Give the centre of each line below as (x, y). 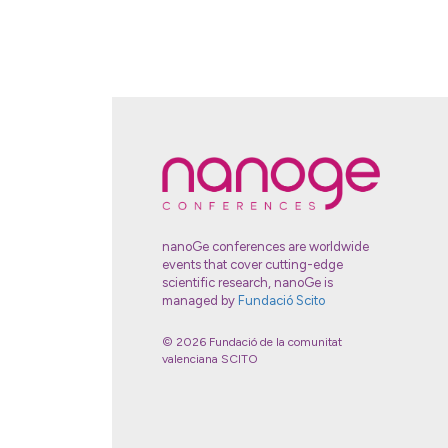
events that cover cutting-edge (252, 265)
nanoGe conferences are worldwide (265, 247)
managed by (200, 301)
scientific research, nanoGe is (247, 283)
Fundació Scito (281, 301)
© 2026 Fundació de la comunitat (252, 342)
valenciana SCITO (210, 359)
